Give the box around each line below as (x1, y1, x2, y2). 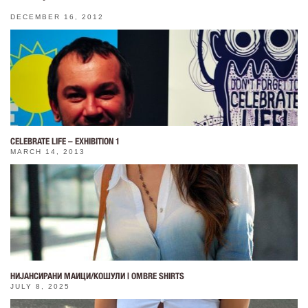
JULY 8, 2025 (10, 282, 70, 290)
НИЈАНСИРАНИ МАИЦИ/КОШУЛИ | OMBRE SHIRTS (10, 270, 184, 281)
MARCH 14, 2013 (10, 147, 85, 155)
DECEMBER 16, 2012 (10, 12, 104, 21)
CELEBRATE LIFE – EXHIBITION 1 (10, 135, 120, 146)
